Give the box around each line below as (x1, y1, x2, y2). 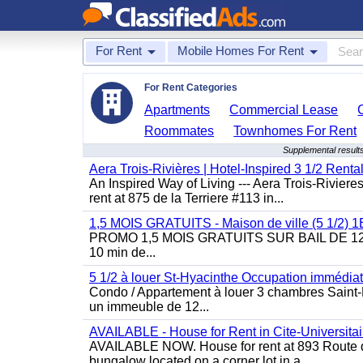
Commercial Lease (229, 103, 339, 117)
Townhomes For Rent (233, 124, 357, 138)
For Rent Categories (144, 82, 237, 93)
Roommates (144, 124, 215, 138)
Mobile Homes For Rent (177, 44, 304, 58)
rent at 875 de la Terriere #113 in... (89, 191, 284, 205)
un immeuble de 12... (89, 300, 209, 314)
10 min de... (89, 246, 156, 259)
